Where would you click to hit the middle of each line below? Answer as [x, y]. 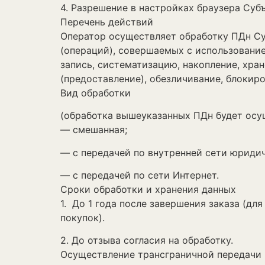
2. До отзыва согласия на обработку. [147, 240]
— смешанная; [94, 130]
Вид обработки [97, 93]
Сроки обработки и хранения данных [148, 189]
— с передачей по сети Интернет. [140, 175]
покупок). [83, 217]
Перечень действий [107, 22]
